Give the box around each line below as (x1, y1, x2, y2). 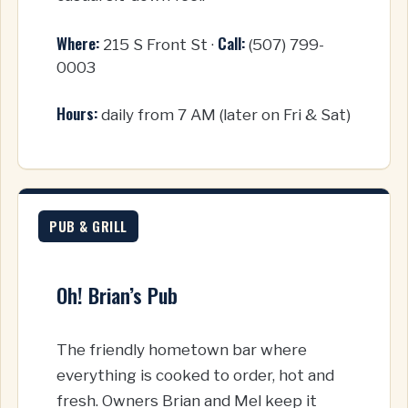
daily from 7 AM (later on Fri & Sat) (97, 106, 351, 125)
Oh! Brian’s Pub (56, 280, 178, 310)
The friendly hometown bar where (56, 340, 307, 359)
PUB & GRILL (49, 215, 127, 236)
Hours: (56, 102, 97, 126)
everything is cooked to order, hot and (56, 365, 334, 384)
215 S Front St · (99, 35, 218, 54)
